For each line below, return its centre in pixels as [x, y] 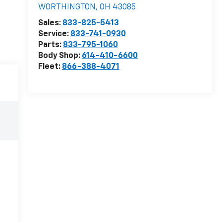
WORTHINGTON [67, 8]
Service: [54, 34]
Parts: [50, 45]
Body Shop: [60, 56]
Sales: [50, 24]
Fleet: [50, 67]
